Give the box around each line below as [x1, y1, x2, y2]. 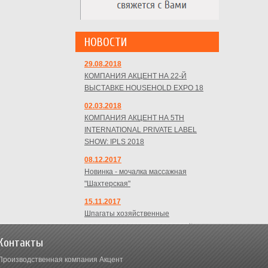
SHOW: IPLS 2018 [84, 138, 144, 146]
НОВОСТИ [84, 35, 127, 49]
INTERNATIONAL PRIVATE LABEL [84, 126, 197, 134]
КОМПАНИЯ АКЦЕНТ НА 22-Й [84, 72, 187, 80]
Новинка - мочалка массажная [84, 167, 187, 176]
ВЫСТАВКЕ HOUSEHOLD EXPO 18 [84, 84, 203, 92]
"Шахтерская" [84, 179, 130, 188]
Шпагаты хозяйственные [84, 209, 169, 218]
